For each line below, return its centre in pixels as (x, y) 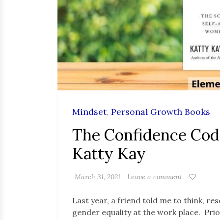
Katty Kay (109, 153)
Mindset (89, 111)
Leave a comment (155, 177)
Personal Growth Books (161, 111)
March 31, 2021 (97, 177)
